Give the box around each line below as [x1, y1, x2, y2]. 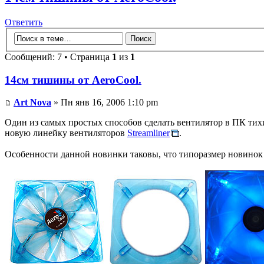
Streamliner [127, 128, 170, 138]
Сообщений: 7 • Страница [5, 51, 112, 62]
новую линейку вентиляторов [5, 128, 127, 138]
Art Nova [14, 97, 51, 108]
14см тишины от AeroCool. [5, 73, 141, 86]
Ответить [5, 17, 42, 28]
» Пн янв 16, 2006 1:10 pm [51, 97, 158, 108]
